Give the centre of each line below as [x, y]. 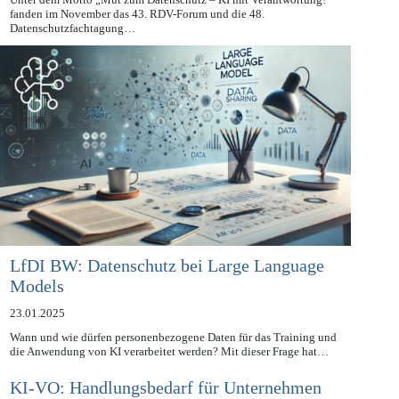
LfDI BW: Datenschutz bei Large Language [167, 285]
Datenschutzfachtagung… [72, 48]
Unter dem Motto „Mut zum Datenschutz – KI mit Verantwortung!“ [170, 20]
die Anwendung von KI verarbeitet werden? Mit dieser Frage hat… [169, 371]
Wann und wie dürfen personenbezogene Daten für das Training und [173, 357]
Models [37, 306]
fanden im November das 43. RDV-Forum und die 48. [137, 34]
